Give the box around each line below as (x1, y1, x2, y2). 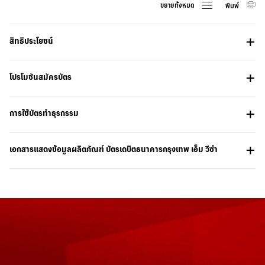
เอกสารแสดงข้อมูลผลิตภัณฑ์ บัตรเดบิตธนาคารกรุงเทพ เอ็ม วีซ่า (9, 144, 218, 154)
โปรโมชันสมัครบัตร (9, 72, 72, 82)
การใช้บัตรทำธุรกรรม (9, 108, 79, 118)
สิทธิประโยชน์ (9, 35, 53, 46)
